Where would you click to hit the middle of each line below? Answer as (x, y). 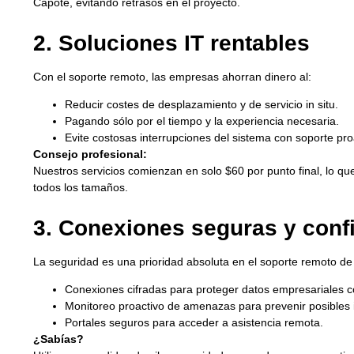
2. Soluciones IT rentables (171, 43)
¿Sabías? (58, 339)
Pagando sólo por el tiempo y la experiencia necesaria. (202, 121)
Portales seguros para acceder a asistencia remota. (194, 322)
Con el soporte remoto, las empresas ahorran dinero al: (172, 76)
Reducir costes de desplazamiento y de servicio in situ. (201, 105)
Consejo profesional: (90, 154)
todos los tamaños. (81, 188)
